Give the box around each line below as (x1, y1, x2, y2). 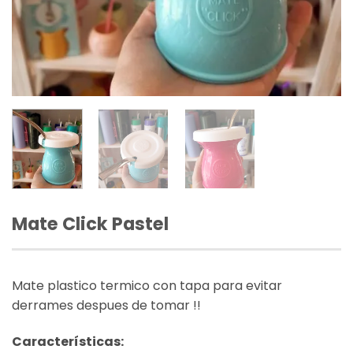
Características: (12, 333, 124, 351)
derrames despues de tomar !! (12, 296, 201, 315)
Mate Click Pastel (12, 211, 169, 237)
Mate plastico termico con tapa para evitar (12, 277, 282, 295)
